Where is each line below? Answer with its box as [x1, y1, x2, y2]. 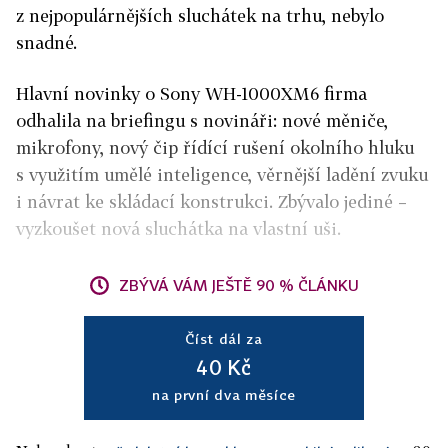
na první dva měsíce [151, 386, 297, 403]
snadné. [16, 32, 77, 53]
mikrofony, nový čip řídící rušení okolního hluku [16, 137, 414, 158]
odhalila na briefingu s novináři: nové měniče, [16, 110, 388, 131]
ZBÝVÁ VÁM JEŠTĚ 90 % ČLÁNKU [119, 276, 359, 294]
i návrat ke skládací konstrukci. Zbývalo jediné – [16, 191, 407, 212]
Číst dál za [185, 330, 263, 347]
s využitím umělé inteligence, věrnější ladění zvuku [16, 164, 428, 185]
